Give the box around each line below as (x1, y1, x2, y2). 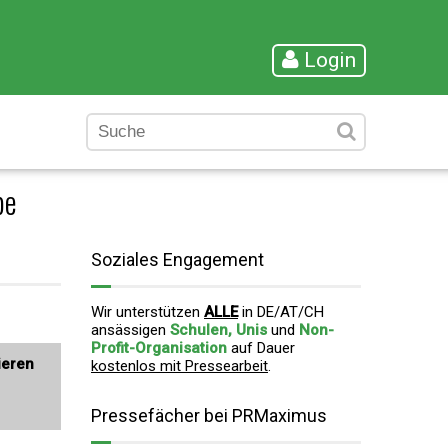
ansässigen (91, 321, 170, 339)
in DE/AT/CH (238, 303, 324, 321)
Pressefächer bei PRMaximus (91, 405, 327, 426)
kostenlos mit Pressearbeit (91, 357, 268, 375)
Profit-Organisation (91, 339, 227, 357)
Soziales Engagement (91, 249, 264, 270)
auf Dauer (227, 339, 295, 357)
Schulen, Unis (170, 321, 267, 339)
